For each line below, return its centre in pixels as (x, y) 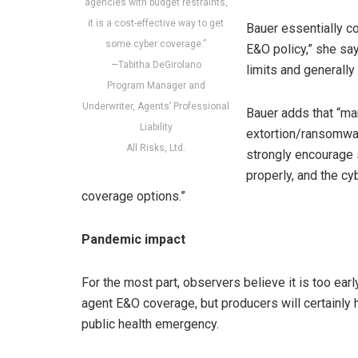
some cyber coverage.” (156, 44)
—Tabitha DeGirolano (156, 65)
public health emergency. (150, 324)
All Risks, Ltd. (156, 148)
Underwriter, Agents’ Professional (156, 107)
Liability (156, 127)
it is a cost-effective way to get (156, 24)
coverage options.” (133, 196)
